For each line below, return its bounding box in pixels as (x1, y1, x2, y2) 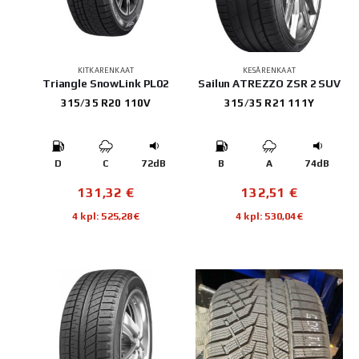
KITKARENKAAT (77, 65, 135, 75)
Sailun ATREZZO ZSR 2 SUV (198, 76, 341, 90)
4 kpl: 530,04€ (236, 209, 303, 222)
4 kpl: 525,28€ (72, 209, 139, 222)
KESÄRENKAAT (242, 65, 296, 75)
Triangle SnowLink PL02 (42, 76, 169, 90)
